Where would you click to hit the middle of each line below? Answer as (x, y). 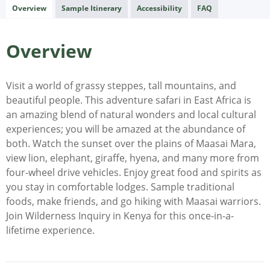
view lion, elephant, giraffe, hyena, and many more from (133, 158)
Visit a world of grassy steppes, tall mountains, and (121, 86)
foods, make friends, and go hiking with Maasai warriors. (133, 202)
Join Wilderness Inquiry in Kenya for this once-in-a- (120, 216)
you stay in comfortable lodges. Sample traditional (120, 187)
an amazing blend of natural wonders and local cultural (131, 115)
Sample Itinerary (92, 8)
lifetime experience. (50, 231)
